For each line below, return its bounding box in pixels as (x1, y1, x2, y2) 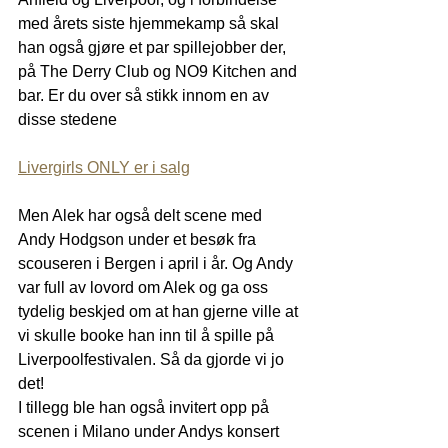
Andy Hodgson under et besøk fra (18, 230, 260, 248)
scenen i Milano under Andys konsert (18, 422, 283, 440)
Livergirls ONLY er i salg (18, 158, 190, 176)
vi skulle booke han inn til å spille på (18, 326, 278, 344)
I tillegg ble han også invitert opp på (18, 398, 273, 416)
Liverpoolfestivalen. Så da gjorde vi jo (18, 350, 288, 368)
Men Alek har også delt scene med (18, 206, 266, 224)
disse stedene (18, 110, 117, 128)
